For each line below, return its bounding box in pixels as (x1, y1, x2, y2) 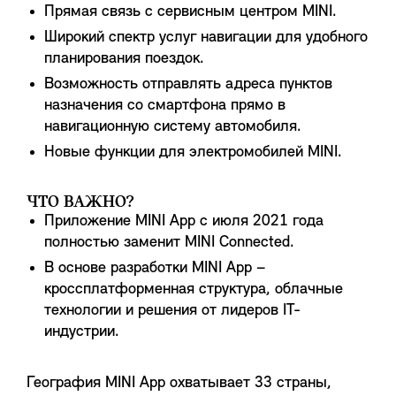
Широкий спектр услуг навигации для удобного (44, 29, 368, 46)
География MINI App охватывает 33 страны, (27, 375, 331, 392)
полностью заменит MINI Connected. (44, 234, 294, 251)
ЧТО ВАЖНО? (27, 194, 133, 211)
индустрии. (44, 324, 119, 340)
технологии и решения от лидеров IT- (44, 302, 301, 319)
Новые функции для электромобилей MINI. (44, 144, 342, 161)
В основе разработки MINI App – (44, 260, 266, 277)
